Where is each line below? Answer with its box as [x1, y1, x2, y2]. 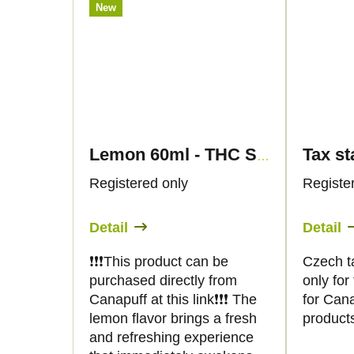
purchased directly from [89, 272, 237, 288]
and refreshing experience [89, 329, 254, 345]
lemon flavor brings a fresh [89, 310, 257, 326]
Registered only [89, 175, 188, 191]
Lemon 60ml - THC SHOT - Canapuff [257, 149, 269, 163]
